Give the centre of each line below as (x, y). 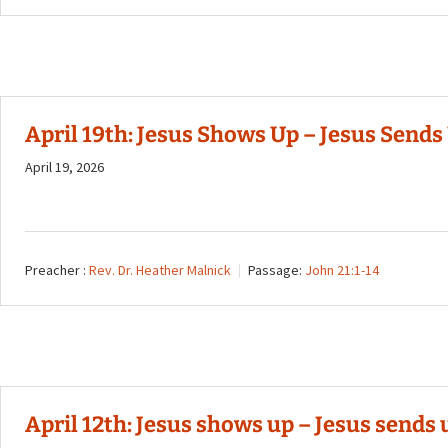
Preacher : (55, 270)
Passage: (275, 270)
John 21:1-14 (342, 270)
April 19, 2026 (64, 167)
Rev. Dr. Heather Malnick (160, 270)
